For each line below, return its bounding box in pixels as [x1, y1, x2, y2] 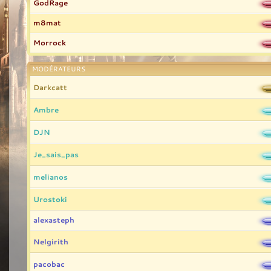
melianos [33, 172, 68, 181]
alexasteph [33, 215, 74, 224]
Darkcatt [33, 82, 67, 92]
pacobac [33, 259, 65, 269]
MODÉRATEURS [32, 65, 85, 73]
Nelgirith [33, 237, 68, 246]
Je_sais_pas [33, 149, 79, 159]
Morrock [33, 38, 66, 47]
